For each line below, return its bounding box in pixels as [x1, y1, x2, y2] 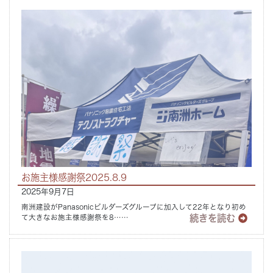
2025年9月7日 [21, 188, 75, 196]
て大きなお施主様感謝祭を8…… [21, 213, 129, 221]
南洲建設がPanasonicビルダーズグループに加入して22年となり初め [21, 203, 247, 210]
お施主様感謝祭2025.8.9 [21, 172, 127, 183]
